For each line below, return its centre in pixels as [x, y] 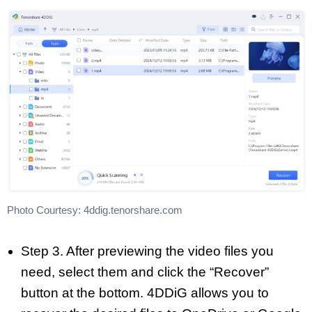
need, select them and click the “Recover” [145, 272]
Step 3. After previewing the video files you [147, 251]
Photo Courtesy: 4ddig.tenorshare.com [95, 210]
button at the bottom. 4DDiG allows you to [145, 292]
